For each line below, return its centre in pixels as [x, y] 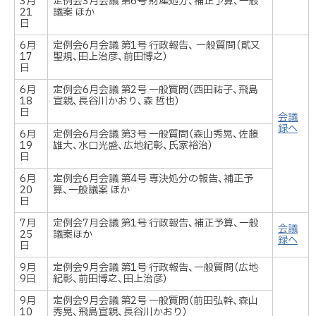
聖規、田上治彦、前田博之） [111, 57]
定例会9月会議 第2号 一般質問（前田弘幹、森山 [156, 301]
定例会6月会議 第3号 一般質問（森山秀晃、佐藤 [156, 135]
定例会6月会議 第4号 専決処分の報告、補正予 [153, 179]
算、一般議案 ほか [92, 190]
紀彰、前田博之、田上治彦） [111, 279]
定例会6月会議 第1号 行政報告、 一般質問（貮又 [157, 46]
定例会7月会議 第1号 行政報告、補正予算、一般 [156, 224]
